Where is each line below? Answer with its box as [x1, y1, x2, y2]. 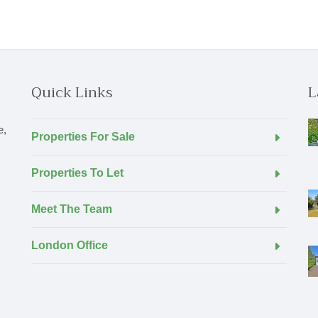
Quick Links [31, 80, 113, 105]
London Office [31, 239, 108, 251]
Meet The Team [31, 203, 112, 215]
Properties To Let [31, 167, 124, 179]
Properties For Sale [31, 131, 135, 143]
